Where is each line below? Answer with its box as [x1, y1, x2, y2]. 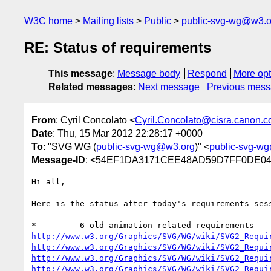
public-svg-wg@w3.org [96, 141, 195, 152]
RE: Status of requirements [24, 39, 211, 56]
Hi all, [31, 177, 65, 186]
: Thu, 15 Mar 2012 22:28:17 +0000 [53, 128, 203, 139]
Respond [187, 68, 227, 79]
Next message [138, 82, 200, 93]
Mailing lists [83, 16, 134, 26]
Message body [117, 68, 180, 79]
